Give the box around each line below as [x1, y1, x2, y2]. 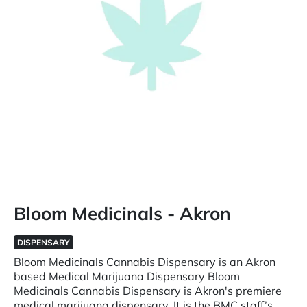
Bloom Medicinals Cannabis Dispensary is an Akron [14, 255, 275, 269]
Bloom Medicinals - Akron [14, 202, 231, 225]
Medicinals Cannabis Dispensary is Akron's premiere [14, 284, 282, 297]
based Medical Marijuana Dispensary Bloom [14, 269, 240, 283]
